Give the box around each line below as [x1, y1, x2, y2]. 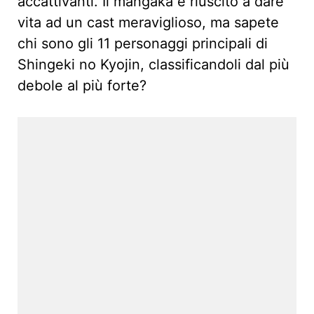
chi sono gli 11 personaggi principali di [18, 35, 268, 53]
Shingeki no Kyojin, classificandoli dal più [18, 56, 289, 74]
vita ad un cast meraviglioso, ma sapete [18, 14, 279, 32]
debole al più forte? [18, 77, 146, 95]
